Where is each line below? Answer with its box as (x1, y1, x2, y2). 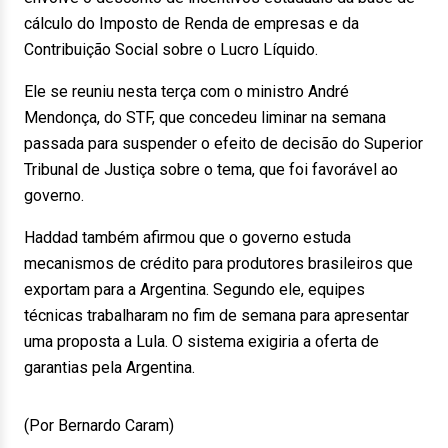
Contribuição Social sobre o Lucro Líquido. (24, 40, 318, 59)
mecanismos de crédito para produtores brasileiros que (24, 254, 413, 273)
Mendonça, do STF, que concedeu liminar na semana (24, 108, 386, 127)
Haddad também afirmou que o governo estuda (24, 228, 351, 247)
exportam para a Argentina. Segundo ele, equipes (24, 280, 365, 299)
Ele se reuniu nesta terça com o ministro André (24, 82, 349, 101)
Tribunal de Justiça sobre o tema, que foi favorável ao (24, 160, 398, 179)
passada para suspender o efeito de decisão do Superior (24, 134, 423, 153)
